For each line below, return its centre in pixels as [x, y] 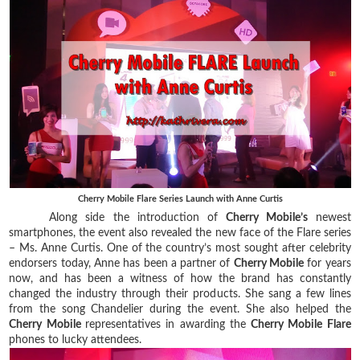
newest [329, 217]
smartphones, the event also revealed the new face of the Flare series [180, 233]
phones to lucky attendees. [77, 340]
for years [327, 263]
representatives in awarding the [168, 324]
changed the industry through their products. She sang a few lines [180, 294]
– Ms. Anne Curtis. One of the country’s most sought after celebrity [180, 248]
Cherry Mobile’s [266, 217]
